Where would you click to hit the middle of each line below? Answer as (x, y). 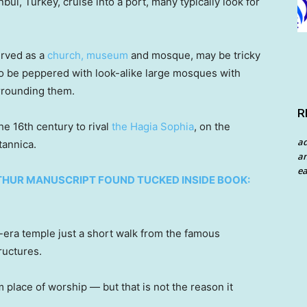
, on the (212, 127)
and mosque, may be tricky (194, 56)
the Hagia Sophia (153, 127)
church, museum (88, 56)
